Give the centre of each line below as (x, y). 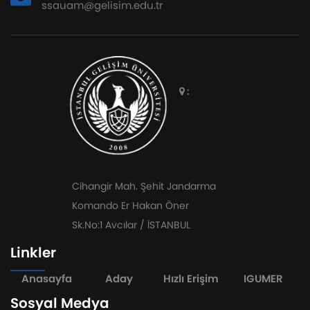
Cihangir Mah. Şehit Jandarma (144, 186)
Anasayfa (46, 279)
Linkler (33, 253)
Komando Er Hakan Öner (130, 206)
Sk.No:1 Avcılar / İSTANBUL (131, 225)
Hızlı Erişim (191, 279)
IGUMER (264, 279)
